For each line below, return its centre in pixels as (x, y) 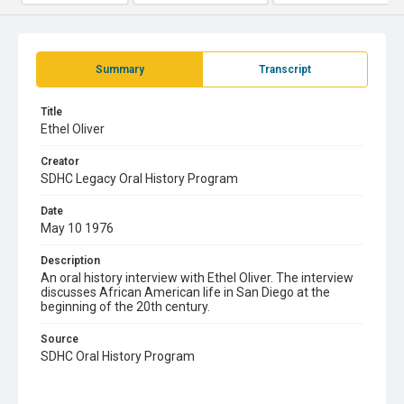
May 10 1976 (77, 228)
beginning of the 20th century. (125, 307)
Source (60, 339)
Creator (60, 161)
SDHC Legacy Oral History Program (139, 179)
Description (70, 261)
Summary (119, 69)
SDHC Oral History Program (118, 356)
